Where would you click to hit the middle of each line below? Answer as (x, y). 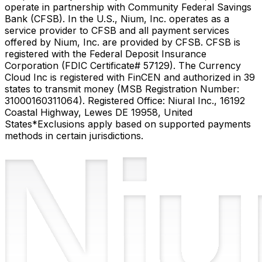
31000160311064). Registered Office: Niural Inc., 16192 (125, 101)
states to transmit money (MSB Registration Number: (122, 89)
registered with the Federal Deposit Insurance (106, 54)
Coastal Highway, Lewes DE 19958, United (99, 113)
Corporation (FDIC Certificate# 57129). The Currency (123, 66)
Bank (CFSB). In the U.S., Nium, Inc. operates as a (117, 19)
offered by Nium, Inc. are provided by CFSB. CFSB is (123, 42)
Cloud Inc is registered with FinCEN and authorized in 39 (130, 77)
